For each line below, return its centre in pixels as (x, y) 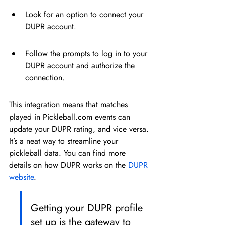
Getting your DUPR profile (88, 208)
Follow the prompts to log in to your (87, 53)
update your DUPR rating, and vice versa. (80, 129)
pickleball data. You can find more (69, 153)
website (21, 177)
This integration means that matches (70, 105)
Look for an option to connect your (85, 14)
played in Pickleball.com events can (71, 117)
